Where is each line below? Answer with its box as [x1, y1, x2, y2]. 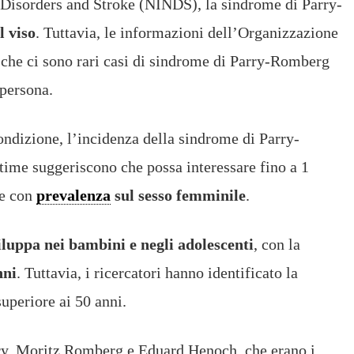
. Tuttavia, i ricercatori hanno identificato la [17, 264, 298, 282]
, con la [254, 235, 300, 254]
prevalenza [36, 186, 111, 205]
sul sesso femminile [111, 186, 246, 205]
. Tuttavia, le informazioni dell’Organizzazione [36, 24, 338, 42]
